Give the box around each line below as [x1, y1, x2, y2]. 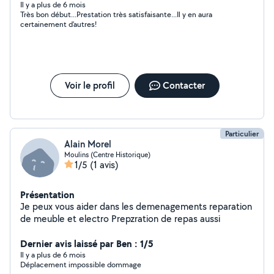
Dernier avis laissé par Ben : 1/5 [20, 237, 154, 250]
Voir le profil [64, 79, 115, 92]
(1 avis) [90, 158, 119, 171]
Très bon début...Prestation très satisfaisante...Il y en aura [20, 9, 212, 20]
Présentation [20, 188, 75, 201]
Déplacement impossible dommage [20, 259, 141, 270]
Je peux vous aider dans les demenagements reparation [20, 200, 252, 213]
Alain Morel [64, 138, 111, 150]
